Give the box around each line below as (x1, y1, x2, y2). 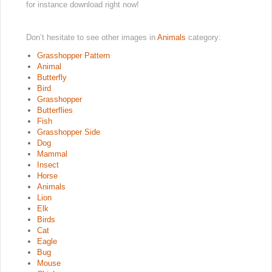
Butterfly (37, 73, 67, 82)
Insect (37, 160, 59, 169)
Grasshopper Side (37, 127, 100, 137)
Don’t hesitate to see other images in (26, 33, 157, 42)
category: (188, 33, 221, 42)
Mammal (37, 149, 67, 158)
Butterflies (37, 106, 73, 115)
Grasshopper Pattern (37, 51, 110, 60)
